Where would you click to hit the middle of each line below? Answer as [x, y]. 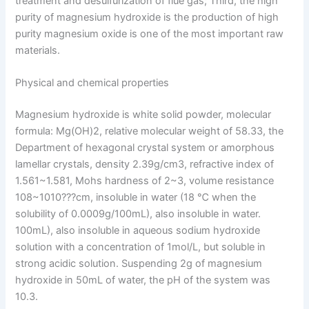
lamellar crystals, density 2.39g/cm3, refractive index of [145, 165]
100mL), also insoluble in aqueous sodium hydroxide [138, 231]
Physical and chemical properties [92, 83]
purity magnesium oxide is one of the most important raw [150, 33]
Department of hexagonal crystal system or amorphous [145, 148]
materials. [38, 50]
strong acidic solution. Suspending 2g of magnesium [139, 264]
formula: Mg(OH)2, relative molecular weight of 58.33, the [150, 131]
